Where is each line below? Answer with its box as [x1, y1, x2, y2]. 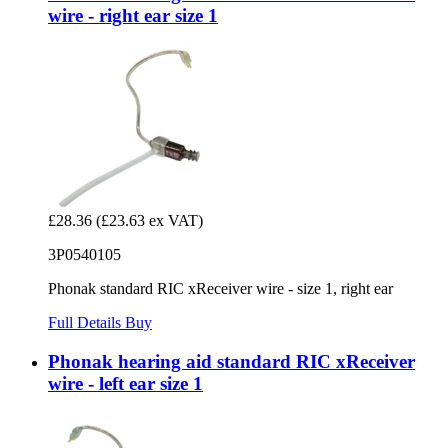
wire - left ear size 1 [48, 372, 203, 394]
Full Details [48, 313, 125, 331]
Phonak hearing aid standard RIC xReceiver [48, 350, 415, 372]
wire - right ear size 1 [48, 5, 218, 27]
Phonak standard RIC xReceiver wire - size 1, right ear [48, 279, 393, 297]
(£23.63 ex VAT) [96, 211, 203, 229]
